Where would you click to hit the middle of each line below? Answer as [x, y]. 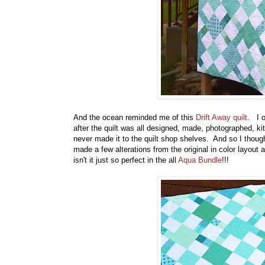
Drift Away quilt [222, 118]
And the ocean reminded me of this [135, 118]
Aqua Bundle [200, 160]
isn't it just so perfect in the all [126, 160]
